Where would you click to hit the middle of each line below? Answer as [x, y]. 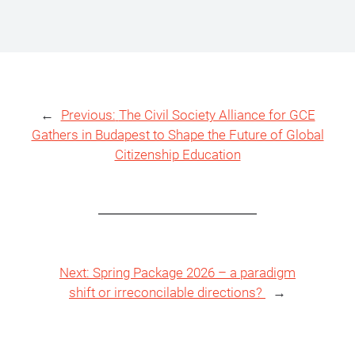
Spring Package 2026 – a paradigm [194, 273]
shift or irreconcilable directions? [167, 292]
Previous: [88, 115]
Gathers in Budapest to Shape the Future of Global [177, 135]
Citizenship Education [177, 155]
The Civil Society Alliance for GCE [217, 115]
